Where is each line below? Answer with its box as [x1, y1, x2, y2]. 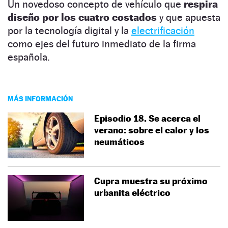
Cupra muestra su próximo [94, 175, 208, 186]
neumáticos [94, 136, 145, 147]
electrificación [131, 24, 194, 37]
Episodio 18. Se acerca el [94, 112, 201, 124]
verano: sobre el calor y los [94, 124, 209, 135]
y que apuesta [157, 11, 220, 23]
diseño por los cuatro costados [8, 11, 157, 23]
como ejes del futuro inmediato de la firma [8, 37, 196, 50]
